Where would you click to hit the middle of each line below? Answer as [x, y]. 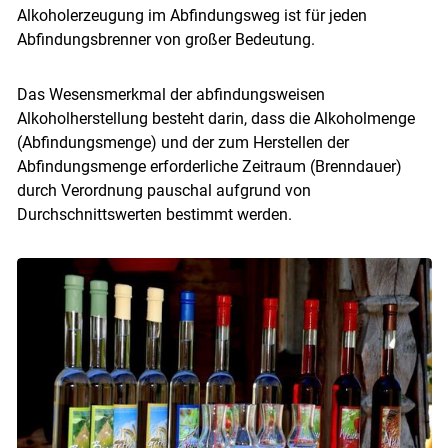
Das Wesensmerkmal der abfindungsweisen [170, 94]
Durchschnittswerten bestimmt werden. [154, 214]
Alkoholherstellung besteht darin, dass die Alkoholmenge [215, 118]
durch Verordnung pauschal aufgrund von [163, 190]
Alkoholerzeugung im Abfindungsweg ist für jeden [191, 15]
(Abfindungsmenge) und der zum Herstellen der [182, 142]
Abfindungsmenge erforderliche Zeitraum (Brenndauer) [209, 166]
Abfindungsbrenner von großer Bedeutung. [165, 39]
